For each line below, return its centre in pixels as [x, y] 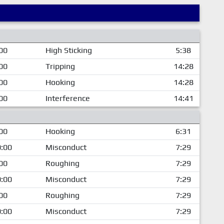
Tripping [60, 66]
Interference [67, 98]
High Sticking [68, 50]
